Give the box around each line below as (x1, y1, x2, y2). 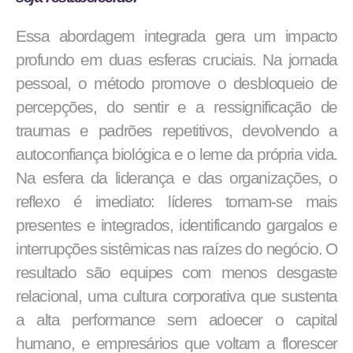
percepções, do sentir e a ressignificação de (16, 98, 337, 116)
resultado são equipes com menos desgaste (16, 263, 337, 281)
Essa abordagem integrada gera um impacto (16, 27, 337, 45)
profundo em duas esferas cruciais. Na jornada (16, 50, 337, 69)
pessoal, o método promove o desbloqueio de (16, 74, 337, 92)
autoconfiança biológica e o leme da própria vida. (16, 145, 337, 163)
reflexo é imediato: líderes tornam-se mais (16, 192, 337, 210)
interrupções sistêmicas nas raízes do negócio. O (16, 240, 337, 258)
